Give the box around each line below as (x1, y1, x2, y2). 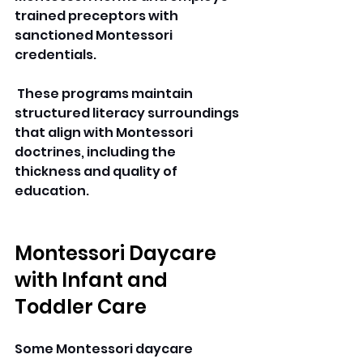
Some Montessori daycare (15, 340, 195, 359)
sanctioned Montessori (15, 26, 175, 45)
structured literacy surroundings (15, 104, 241, 123)
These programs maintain (15, 84, 195, 104)
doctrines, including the (15, 143, 178, 162)
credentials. (15, 45, 96, 65)
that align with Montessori (15, 123, 195, 143)
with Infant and (15, 267, 172, 294)
